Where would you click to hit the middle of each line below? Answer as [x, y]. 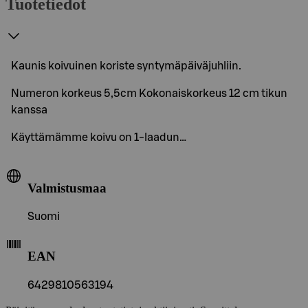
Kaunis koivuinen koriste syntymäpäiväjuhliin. [126, 66]
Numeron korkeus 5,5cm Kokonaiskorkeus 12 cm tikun [149, 93]
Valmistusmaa [67, 188]
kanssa [29, 110]
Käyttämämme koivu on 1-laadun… [99, 137]
